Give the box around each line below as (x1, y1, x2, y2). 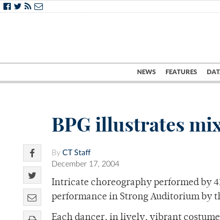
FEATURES (165, 69, 197, 76)
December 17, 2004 (52, 160, 119, 168)
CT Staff (62, 149, 91, 157)
